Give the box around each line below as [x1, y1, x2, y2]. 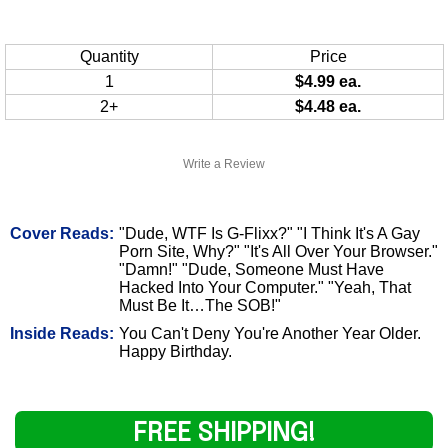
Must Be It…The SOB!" [119, 296, 281, 314]
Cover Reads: [10, 224, 114, 242]
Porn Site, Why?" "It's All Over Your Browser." [119, 242, 438, 260]
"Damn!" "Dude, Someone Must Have [119, 260, 384, 278]
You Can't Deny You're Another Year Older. [119, 324, 421, 342]
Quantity [79, 47, 139, 65]
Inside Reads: [10, 324, 114, 342]
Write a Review [183, 156, 265, 171]
